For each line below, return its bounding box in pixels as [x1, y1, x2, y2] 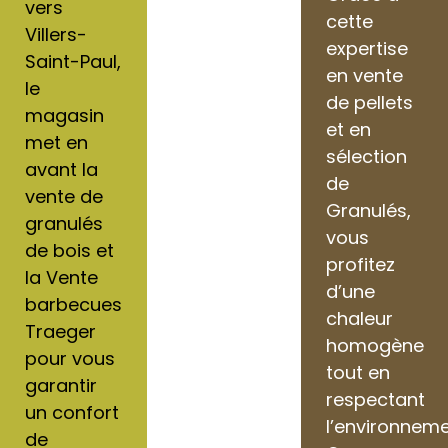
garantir [25, 372, 97, 398]
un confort [25, 399, 119, 425]
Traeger [25, 318, 96, 344]
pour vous [25, 345, 115, 371]
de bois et [25, 237, 114, 263]
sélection [326, 143, 408, 169]
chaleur [326, 305, 394, 331]
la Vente [25, 264, 98, 290]
